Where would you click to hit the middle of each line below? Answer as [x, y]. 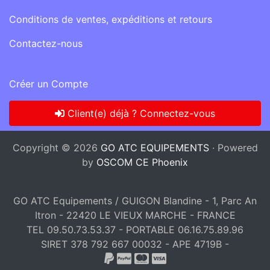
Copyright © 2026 [56, 148]
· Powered [233, 148]
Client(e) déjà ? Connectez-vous [140, 114]
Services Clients [46, 61]
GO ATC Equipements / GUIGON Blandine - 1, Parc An [135, 201]
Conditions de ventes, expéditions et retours [111, 20]
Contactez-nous [46, 44]
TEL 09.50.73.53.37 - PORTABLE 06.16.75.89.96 [135, 230]
